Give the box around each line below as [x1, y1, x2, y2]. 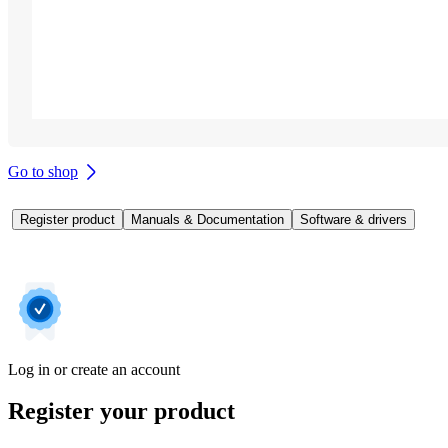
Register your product [8, 398, 235, 425]
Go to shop [8, 162, 78, 180]
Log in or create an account [8, 360, 180, 378]
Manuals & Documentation [131, 211, 284, 227]
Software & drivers [300, 211, 407, 227]
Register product [20, 211, 115, 227]
